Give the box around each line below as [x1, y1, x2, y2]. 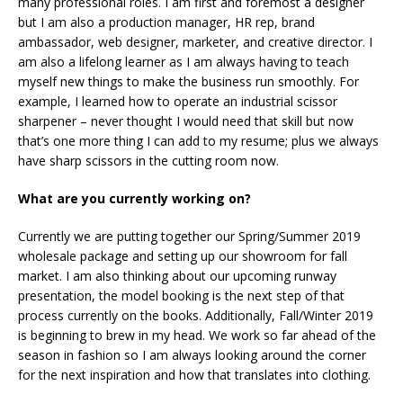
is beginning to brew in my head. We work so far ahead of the [18, 327, 376, 345]
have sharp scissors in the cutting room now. [18, 152, 279, 170]
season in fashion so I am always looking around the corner [18, 346, 366, 364]
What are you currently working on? [18, 190, 251, 208]
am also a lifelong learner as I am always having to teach [18, 53, 349, 71]
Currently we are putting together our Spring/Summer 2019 [18, 228, 361, 246]
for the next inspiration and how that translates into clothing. [18, 366, 371, 384]
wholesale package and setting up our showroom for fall [18, 247, 347, 265]
